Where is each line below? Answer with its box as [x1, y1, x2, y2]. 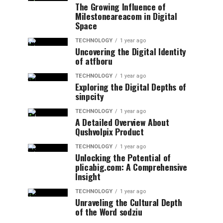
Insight [75, 170, 101, 183]
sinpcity [75, 90, 104, 103]
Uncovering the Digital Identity [75, 45, 187, 58]
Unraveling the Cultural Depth [75, 196, 182, 209]
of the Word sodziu [75, 205, 142, 218]
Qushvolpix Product [75, 125, 144, 138]
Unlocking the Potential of [75, 151, 171, 164]
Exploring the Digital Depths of [75, 80, 187, 93]
